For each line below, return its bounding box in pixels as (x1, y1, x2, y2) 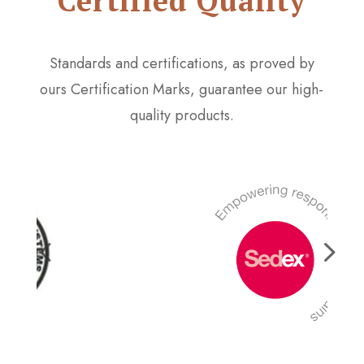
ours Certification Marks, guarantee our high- (40, 78, 324, 100)
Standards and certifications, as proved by (49, 52, 314, 74)
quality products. (129, 104, 234, 126)
